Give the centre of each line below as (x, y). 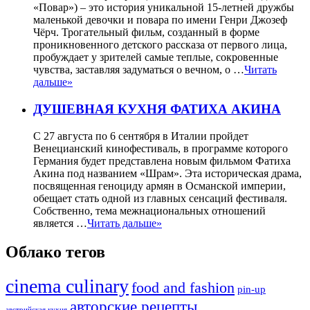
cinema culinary (67, 286)
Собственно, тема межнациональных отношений (152, 210)
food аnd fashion (183, 288)
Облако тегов (55, 252)
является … (60, 223)
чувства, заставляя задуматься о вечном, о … (139, 70)
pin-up (252, 290)
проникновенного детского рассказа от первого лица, (160, 45)
